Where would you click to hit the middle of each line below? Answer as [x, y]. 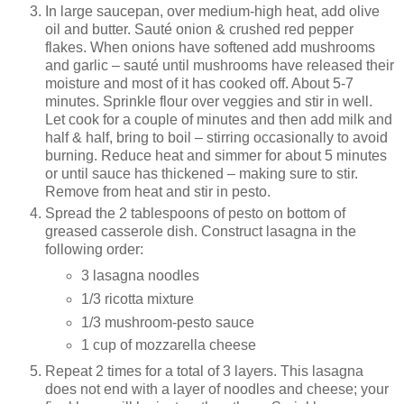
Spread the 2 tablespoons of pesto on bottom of [195, 213]
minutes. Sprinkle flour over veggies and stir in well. [209, 101]
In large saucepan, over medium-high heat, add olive [212, 11]
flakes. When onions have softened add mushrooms [210, 47]
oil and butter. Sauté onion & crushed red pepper [199, 29]
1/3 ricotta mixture [137, 298]
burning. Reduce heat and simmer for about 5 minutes [216, 155]
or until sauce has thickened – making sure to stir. [202, 173]
